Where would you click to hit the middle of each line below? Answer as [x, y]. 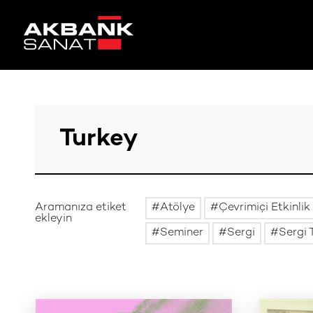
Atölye [177, 208]
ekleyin [53, 219]
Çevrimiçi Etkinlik [264, 208]
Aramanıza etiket [81, 208]
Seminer [181, 233]
